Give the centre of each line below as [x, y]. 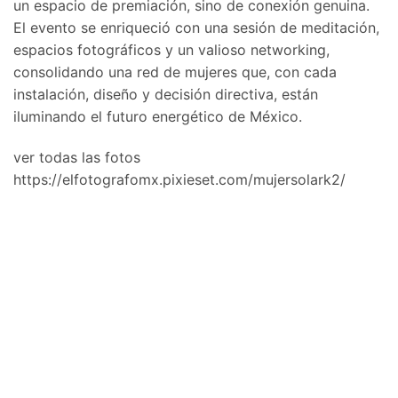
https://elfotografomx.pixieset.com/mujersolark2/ [179, 180]
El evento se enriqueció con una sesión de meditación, [196, 28]
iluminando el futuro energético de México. [158, 117]
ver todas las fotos [77, 158]
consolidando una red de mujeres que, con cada [175, 72]
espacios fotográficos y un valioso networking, [171, 50]
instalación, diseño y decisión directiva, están [166, 95]
